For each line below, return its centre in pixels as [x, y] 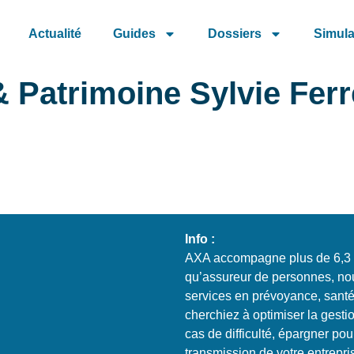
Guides [134, 34]
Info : [200, 239]
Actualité [55, 34]
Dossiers [235, 34]
